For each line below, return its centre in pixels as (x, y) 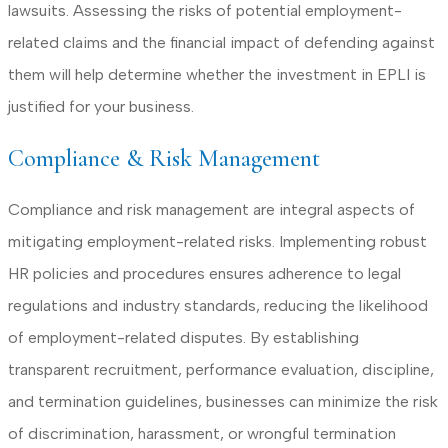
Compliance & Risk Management (164, 158)
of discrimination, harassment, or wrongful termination (202, 433)
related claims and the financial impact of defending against (221, 42)
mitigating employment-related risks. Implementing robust (217, 241)
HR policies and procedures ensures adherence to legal (204, 273)
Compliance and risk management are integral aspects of (211, 209)
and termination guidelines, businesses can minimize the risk (223, 401)
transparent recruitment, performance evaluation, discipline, (221, 369)
